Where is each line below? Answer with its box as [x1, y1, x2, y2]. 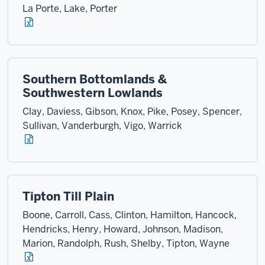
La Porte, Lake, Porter [22, 2, 117, 15]
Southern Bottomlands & [22, 72, 167, 87]
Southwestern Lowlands [22, 85, 163, 101]
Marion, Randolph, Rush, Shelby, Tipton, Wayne [22, 237, 230, 250]
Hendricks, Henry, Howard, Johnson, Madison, [22, 223, 223, 235]
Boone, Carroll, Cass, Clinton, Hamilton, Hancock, [22, 209, 237, 221]
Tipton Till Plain [22, 189, 114, 204]
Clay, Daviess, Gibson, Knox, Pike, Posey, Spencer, [22, 105, 242, 118]
